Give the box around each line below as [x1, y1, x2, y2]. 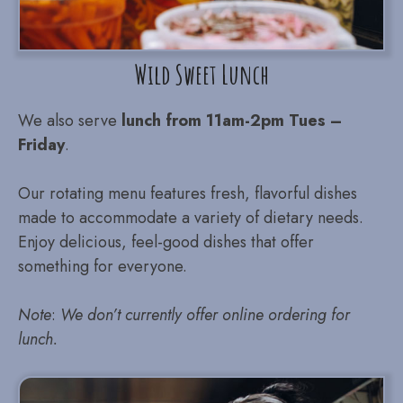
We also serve [18, 109, 121, 132]
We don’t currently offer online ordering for [60, 303, 350, 327]
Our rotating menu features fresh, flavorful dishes [18, 182, 357, 205]
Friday [18, 133, 65, 157]
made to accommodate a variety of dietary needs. [18, 206, 363, 229]
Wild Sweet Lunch [134, 58, 269, 91]
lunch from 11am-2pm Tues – [121, 109, 342, 132]
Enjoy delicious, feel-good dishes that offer [18, 230, 314, 254]
